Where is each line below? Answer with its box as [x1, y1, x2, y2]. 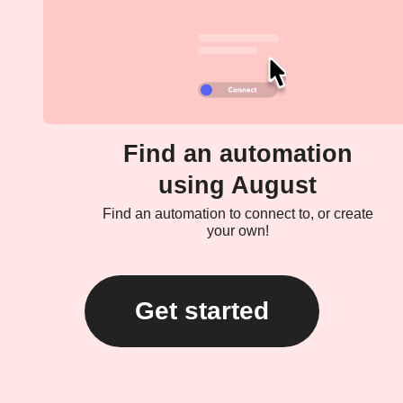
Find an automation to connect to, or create [102, 206, 373, 222]
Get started [134, 297, 269, 326]
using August [158, 172, 317, 200]
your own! [206, 223, 269, 239]
